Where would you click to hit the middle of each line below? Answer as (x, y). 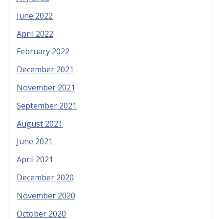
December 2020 (45, 178)
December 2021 (45, 70)
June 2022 (35, 15)
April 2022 (35, 33)
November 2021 (46, 88)
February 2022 (43, 52)
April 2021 (35, 160)
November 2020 (46, 195)
